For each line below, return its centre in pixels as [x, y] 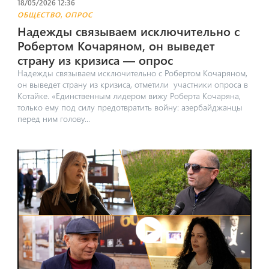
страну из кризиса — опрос [95, 59]
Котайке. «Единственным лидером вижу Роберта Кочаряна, [129, 95]
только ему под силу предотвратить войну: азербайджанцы [130, 107]
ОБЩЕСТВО [39, 14]
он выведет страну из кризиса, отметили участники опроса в [132, 84]
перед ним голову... [53, 118]
